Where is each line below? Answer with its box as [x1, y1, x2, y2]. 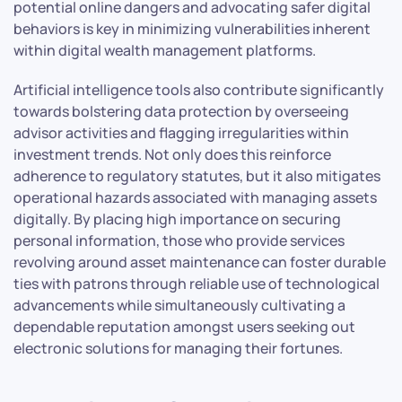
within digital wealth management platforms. [13, 40, 316, 61]
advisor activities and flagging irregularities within [13, 123, 349, 144]
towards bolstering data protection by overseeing [13, 101, 349, 122]
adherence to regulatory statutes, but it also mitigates [13, 166, 380, 187]
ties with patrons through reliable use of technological [13, 274, 380, 294]
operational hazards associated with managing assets [13, 188, 377, 208]
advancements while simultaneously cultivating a [13, 295, 345, 316]
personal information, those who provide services [13, 231, 345, 251]
